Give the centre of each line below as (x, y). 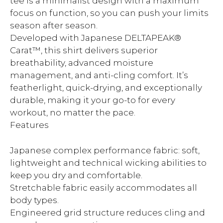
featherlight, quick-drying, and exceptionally (106, 88)
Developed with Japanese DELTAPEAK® (96, 38)
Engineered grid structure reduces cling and (108, 212)
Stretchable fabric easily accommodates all (104, 187)
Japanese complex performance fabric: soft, (105, 150)
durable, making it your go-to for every (93, 100)
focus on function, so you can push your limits (109, 13)
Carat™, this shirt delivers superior (84, 50)
